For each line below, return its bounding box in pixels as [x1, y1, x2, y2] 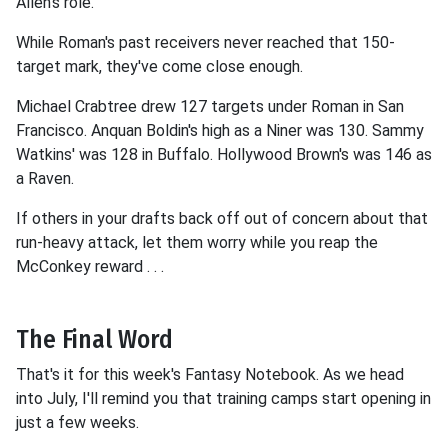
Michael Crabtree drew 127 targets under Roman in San [16, 96, 404, 116]
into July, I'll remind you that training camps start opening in [16, 388, 431, 408]
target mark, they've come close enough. [16, 56, 303, 76]
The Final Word [16, 323, 173, 355]
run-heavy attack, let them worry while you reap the [16, 232, 378, 252]
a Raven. [16, 168, 74, 188]
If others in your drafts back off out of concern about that [16, 208, 428, 228]
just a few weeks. [16, 412, 143, 432]
